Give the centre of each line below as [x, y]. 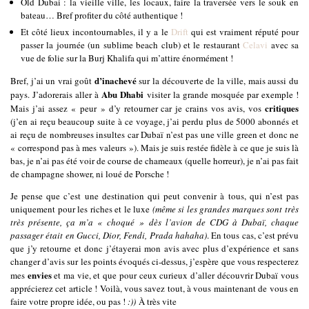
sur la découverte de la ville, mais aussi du [218, 81]
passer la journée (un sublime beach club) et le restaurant [132, 45]
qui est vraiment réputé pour [243, 32]
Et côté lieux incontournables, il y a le [96, 32]
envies [39, 275]
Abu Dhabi [123, 94]
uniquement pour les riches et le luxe [81, 209]
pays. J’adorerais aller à [56, 95]
